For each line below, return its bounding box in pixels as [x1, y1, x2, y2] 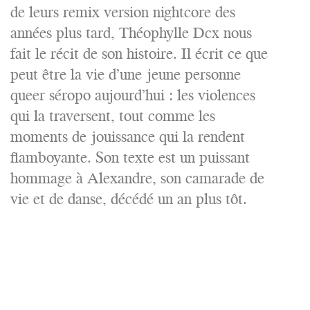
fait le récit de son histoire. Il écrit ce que [10, 45, 268, 62]
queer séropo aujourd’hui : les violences [10, 86, 255, 104]
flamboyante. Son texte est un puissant [10, 149, 250, 166]
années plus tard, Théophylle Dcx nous [10, 24, 252, 42]
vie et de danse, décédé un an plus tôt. [10, 190, 247, 208]
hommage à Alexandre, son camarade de [10, 170, 264, 187]
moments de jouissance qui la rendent [10, 128, 245, 145]
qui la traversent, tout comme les [10, 107, 215, 125]
